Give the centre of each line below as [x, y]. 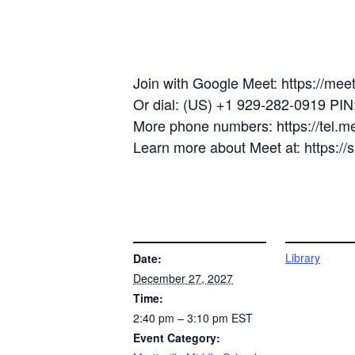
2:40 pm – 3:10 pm [182, 318]
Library [303, 258]
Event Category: [177, 338]
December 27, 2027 [183, 278]
